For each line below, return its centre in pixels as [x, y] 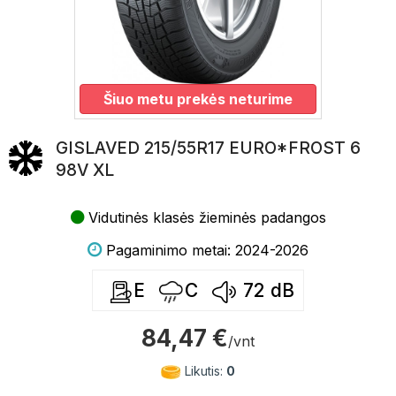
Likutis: [204, 371]
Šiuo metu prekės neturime [198, 99]
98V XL [85, 170]
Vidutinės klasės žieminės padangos [207, 217]
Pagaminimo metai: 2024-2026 [207, 250]
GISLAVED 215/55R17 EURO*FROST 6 [208, 148]
